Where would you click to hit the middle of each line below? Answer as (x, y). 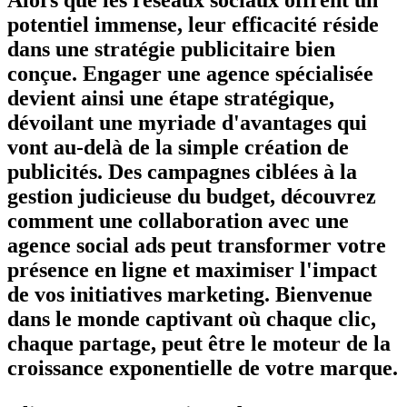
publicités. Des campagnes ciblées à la (182, 171)
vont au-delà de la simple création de (178, 147)
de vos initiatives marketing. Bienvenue (190, 294)
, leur (204, 24)
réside (348, 24)
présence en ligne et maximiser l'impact (192, 269)
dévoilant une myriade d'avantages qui (187, 122)
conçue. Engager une (107, 73)
